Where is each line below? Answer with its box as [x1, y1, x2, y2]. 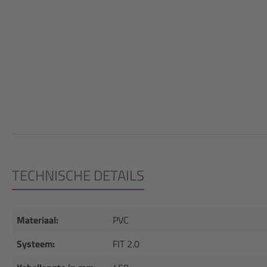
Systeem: [17, 237, 55, 251]
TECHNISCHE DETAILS [12, 164, 144, 186]
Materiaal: [17, 213, 58, 227]
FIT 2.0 [113, 237, 139, 251]
